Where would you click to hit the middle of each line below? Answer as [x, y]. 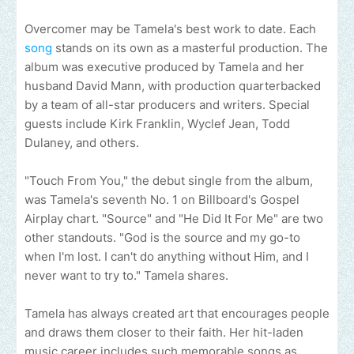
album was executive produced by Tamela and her [164, 67]
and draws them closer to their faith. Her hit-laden [164, 333]
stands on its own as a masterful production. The [190, 48]
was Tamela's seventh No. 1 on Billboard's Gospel [162, 200]
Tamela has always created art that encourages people [177, 314]
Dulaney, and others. [82, 143]
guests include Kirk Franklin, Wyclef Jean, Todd [157, 124]
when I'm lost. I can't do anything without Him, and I [167, 257]
